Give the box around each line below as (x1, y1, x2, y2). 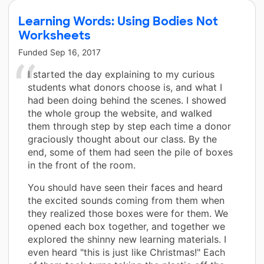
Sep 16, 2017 (50, 47, 101, 57)
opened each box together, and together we (28, 220, 225, 232)
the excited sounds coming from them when (28, 194, 225, 206)
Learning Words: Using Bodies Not (18, 13, 218, 29)
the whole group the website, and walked (28, 107, 212, 119)
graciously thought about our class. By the (28, 133, 217, 145)
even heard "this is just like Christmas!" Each (28, 246, 225, 258)
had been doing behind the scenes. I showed (28, 94, 226, 106)
